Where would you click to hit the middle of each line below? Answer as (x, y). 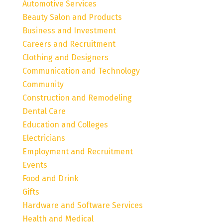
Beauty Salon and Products (72, 17)
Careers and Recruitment (69, 44)
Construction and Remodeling (77, 98)
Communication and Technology (81, 71)
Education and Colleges (65, 124)
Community (43, 84)
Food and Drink (50, 178)
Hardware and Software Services (82, 205)
